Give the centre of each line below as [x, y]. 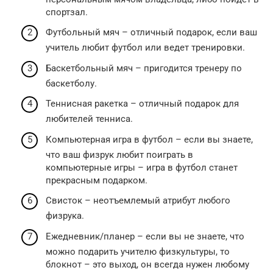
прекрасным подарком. [97, 180]
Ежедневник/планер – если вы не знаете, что [145, 236]
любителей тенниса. [89, 119]
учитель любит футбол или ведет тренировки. [145, 48]
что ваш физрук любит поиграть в [119, 154]
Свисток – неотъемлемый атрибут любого [138, 200]
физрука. [65, 216]
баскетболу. [71, 83]
